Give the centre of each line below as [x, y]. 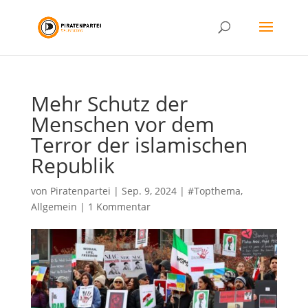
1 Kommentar [119, 207]
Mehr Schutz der [109, 103]
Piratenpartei [80, 191]
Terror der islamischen [139, 145]
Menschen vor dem [122, 124]
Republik [73, 165]
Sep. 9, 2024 [149, 191]
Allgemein [54, 207]
